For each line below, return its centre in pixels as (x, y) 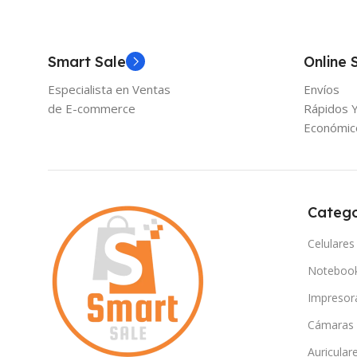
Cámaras (331, 324)
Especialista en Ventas (109, 89)
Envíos (322, 89)
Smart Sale (87, 61)
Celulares (331, 243)
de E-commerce (92, 108)
